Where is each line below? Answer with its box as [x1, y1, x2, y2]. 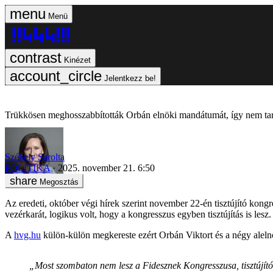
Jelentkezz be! [104, 74, 156, 83]
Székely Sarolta [5, 151, 65, 162]
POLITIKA [5, 162, 50, 173]
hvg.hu [14, 229, 41, 240]
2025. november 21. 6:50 [58, 162, 155, 173]
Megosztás [40, 177, 79, 186]
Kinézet [64, 55, 91, 65]
